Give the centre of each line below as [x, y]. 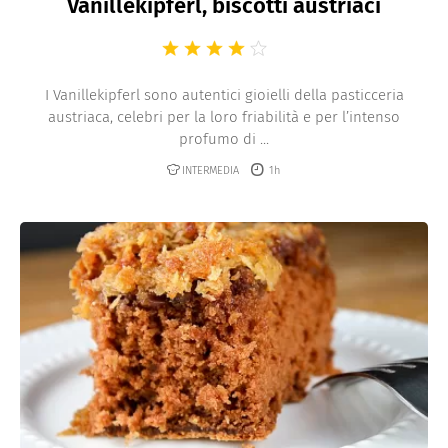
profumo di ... [224, 138]
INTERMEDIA [210, 170]
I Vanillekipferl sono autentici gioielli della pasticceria [224, 94]
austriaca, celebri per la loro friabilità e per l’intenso [224, 116]
